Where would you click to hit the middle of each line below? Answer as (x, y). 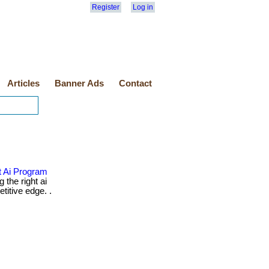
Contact (135, 83)
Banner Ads (79, 83)
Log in (143, 7)
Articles (23, 83)
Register (106, 7)
